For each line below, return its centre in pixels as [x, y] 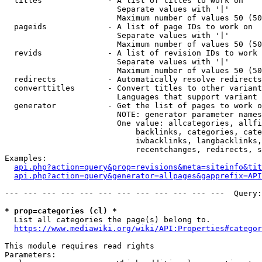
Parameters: [30, 255]
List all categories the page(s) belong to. [108, 220]
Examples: [26, 158]
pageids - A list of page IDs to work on [129, 27]
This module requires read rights [80, 246]
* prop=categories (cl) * [61, 211]
